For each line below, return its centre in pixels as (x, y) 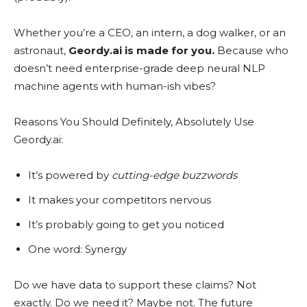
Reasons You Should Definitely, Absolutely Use (134, 122)
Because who (251, 50)
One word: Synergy (77, 249)
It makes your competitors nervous (120, 200)
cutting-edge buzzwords (174, 175)
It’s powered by (70, 175)
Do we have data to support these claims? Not (135, 285)
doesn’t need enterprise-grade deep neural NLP (139, 68)
